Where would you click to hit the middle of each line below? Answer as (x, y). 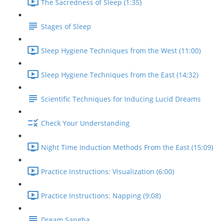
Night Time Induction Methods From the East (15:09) (127, 147)
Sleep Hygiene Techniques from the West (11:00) (121, 51)
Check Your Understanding (85, 123)
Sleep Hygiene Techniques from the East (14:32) (120, 75)
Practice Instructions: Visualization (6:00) (108, 172)
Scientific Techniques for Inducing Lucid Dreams (121, 99)
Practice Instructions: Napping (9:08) (101, 196)
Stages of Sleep (66, 27)
